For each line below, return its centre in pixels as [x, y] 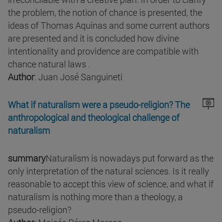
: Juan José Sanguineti [78, 77]
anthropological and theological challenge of [94, 118]
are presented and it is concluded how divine [93, 38]
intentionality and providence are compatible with [103, 51]
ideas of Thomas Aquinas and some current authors [109, 26]
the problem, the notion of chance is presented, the [105, 13]
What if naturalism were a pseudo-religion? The [99, 105]
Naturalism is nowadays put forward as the [130, 158]
